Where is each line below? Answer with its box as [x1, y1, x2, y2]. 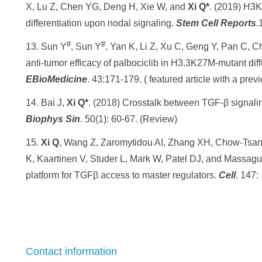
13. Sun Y [26, 42, 67, 51]
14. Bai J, [26, 98, 67, 108]
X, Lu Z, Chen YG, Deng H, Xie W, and [26, 2, 188, 12]
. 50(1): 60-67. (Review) [80, 114, 177, 124]
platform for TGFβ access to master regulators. [26, 170, 219, 180]
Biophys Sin [26, 114, 80, 124]
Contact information [26, 246, 117, 257]
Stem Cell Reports [176, 18, 256, 28]
